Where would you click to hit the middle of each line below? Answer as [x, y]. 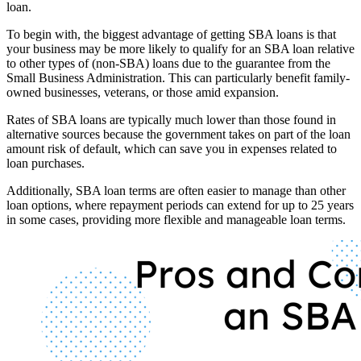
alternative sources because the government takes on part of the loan [178, 134]
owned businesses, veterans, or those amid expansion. [143, 92]
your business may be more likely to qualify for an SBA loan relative [180, 48]
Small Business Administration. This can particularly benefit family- [178, 77]
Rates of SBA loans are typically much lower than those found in [171, 119]
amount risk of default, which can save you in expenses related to [172, 148]
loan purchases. [46, 163]
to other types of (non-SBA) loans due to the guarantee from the [168, 63]
